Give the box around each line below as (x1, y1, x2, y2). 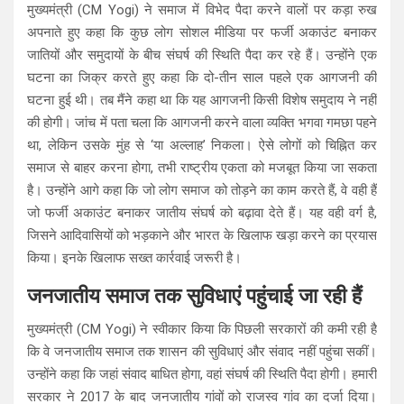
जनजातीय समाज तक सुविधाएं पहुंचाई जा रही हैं (27, 283, 362, 308)
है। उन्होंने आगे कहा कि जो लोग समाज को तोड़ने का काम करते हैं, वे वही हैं (27, 181, 377, 198)
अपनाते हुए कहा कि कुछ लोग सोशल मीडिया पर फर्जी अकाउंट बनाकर (27, 23, 377, 41)
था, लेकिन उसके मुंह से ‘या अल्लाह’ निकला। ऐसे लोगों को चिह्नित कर (27, 136, 377, 153)
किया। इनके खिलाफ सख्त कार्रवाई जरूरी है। (27, 249, 242, 266)
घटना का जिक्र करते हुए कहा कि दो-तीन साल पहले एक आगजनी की (27, 69, 377, 86)
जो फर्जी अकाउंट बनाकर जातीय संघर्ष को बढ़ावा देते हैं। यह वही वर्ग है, (27, 204, 377, 221)
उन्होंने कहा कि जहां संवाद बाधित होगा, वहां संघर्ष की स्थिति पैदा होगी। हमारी (27, 365, 377, 382)
